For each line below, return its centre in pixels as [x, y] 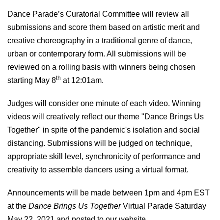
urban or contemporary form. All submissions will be [97, 54]
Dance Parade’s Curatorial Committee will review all [98, 14]
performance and [171, 156]
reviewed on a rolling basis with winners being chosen [101, 67]
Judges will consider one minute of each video [88, 103]
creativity [23, 169]
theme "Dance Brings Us [160, 116]
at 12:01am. [82, 80]
